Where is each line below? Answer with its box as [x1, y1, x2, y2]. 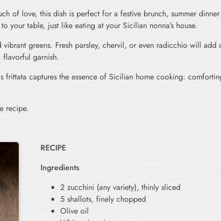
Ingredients [40, 161, 79, 173]
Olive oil [60, 205, 89, 217]
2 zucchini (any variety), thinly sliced [60, 181, 181, 193]
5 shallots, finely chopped [60, 193, 146, 205]
